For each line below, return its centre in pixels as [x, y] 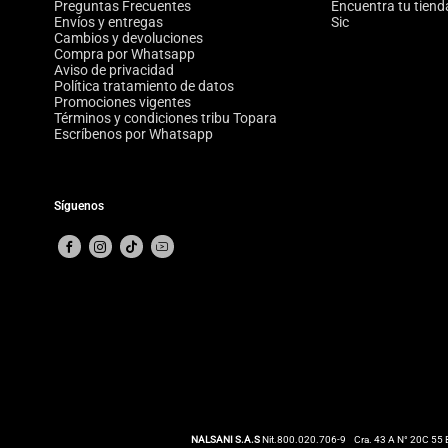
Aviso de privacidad [113, 70]
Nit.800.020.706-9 [303, 439]
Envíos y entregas [108, 22]
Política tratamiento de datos [143, 86]
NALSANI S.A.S [225, 439]
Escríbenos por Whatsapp [133, 134]
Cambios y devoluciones [128, 38]
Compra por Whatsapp [124, 54]
